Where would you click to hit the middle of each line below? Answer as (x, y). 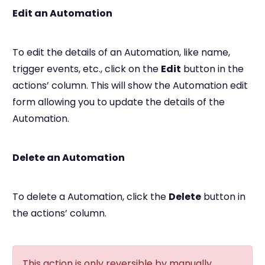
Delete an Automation (69, 157)
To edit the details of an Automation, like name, (121, 52)
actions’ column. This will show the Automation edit (130, 85)
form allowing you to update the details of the (119, 102)
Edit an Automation (62, 13)
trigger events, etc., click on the (87, 69)
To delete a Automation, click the (91, 196)
